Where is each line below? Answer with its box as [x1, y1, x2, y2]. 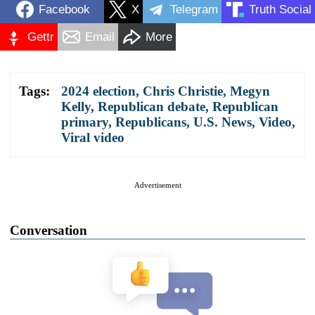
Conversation [10, 223, 87, 238]
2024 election [61, 84, 136, 99]
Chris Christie [143, 84, 223, 99]
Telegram [170, 2, 218, 16]
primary [61, 115, 108, 130]
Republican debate [98, 99, 205, 115]
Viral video [61, 130, 124, 146]
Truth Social [249, 2, 311, 16]
